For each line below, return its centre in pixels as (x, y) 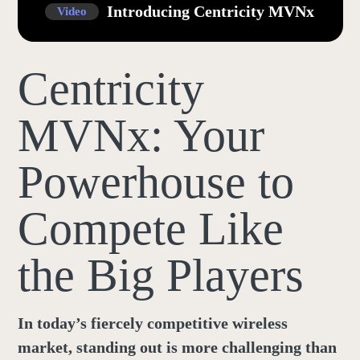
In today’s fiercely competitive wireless (152, 323)
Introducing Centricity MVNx (210, 12)
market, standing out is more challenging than (177, 347)
